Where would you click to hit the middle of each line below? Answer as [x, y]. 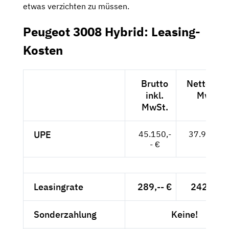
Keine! [184, 215]
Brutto [155, 84]
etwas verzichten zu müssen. [76, 6]
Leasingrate [59, 187]
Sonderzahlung [65, 215]
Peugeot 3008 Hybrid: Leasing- [112, 32]
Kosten [43, 50]
